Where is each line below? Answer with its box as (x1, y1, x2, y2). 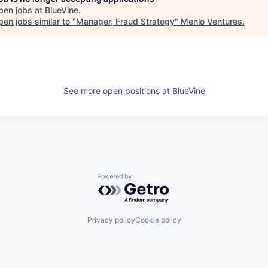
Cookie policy (135, 215, 181, 224)
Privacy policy (87, 215, 135, 224)
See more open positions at (63, 86, 172, 96)
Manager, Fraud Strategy (76, 16, 175, 26)
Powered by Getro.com (98, 173, 203, 185)
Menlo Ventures (181, 16, 242, 26)
